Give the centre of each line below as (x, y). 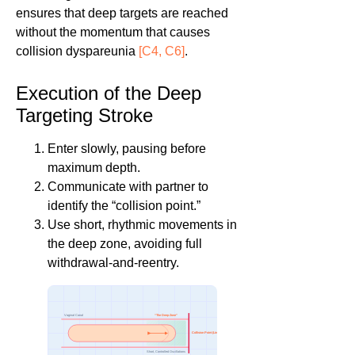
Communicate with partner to (128, 187)
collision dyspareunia (77, 52)
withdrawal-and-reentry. (113, 263)
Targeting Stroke (84, 116)
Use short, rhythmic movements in (142, 225)
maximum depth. (94, 168)
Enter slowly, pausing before (127, 149)
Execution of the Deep (109, 94)
